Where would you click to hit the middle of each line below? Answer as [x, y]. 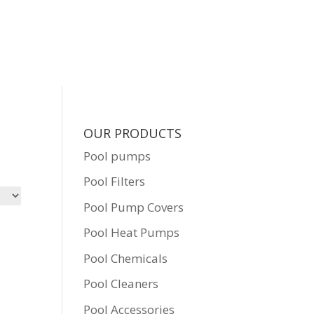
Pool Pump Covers [134, 207]
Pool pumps [117, 156]
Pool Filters [115, 182]
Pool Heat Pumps [132, 233]
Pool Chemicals [126, 258]
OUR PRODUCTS [133, 133]
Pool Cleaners [121, 284]
